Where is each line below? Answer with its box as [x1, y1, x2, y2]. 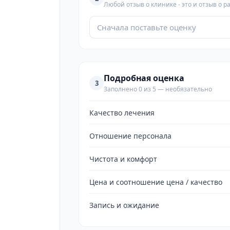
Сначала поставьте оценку [97, 22, 196, 32]
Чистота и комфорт [89, 154, 157, 164]
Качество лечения [89, 107, 155, 118]
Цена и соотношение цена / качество [89, 177, 222, 187]
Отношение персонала [89, 130, 171, 141]
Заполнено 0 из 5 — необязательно [104, 85, 212, 93]
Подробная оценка [104, 72, 184, 84]
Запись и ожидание [89, 200, 159, 210]
